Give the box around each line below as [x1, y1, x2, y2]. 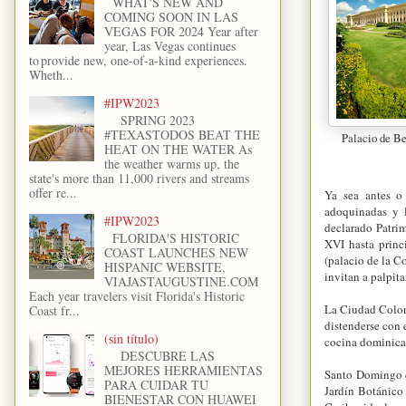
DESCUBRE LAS [103, 346, 215, 364]
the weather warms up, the [103, 155, 239, 173]
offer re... [29, 184, 77, 202]
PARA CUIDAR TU [103, 375, 208, 393]
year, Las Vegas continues [103, 37, 236, 55]
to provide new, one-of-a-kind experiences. [29, 52, 247, 70]
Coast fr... [29, 301, 80, 319]
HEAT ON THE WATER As [103, 140, 252, 159]
